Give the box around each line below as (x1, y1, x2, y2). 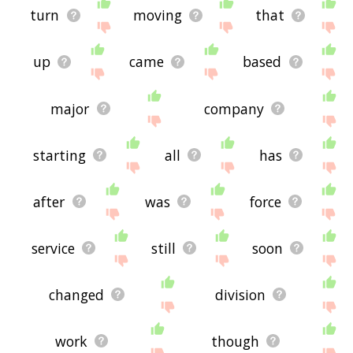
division (215, 284, 266, 304)
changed (49, 284, 105, 304)
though (211, 331, 260, 351)
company (203, 98, 264, 118)
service (32, 238, 76, 258)
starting (32, 145, 86, 165)
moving (132, 6, 182, 25)
